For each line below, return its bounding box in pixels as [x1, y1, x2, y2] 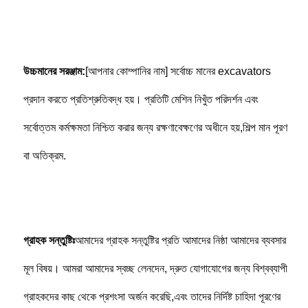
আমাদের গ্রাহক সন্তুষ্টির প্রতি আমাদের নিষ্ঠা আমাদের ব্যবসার [74, 234, 286, 246]
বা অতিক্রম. [23, 149, 66, 162]
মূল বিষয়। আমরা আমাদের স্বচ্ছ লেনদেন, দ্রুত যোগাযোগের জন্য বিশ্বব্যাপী [23, 262, 287, 274]
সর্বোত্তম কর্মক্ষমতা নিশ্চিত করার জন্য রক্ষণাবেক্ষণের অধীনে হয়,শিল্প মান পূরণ [23, 121, 287, 133]
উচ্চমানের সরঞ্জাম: [23, 65, 85, 77]
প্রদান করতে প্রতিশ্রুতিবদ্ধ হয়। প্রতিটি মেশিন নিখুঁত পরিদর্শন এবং [23, 93, 258, 105]
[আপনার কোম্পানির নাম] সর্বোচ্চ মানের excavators [85, 65, 271, 77]
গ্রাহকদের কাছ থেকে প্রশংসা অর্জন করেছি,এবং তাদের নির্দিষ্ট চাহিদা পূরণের [23, 290, 280, 302]
